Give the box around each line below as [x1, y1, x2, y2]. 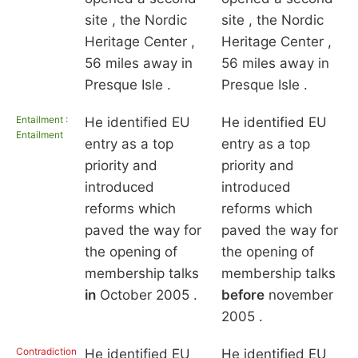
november [264, 287, 333, 304]
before [221, 287, 265, 304]
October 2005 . [95, 287, 197, 304]
